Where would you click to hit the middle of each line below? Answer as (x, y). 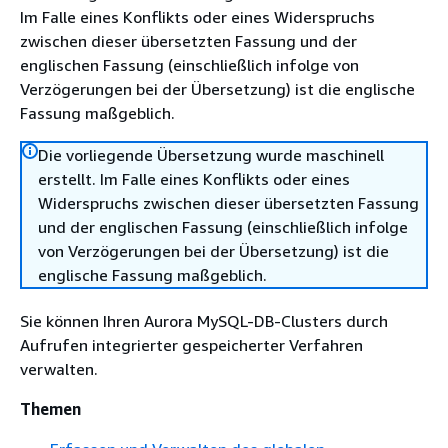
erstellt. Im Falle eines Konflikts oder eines (194, 179)
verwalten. (59, 369)
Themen (50, 409)
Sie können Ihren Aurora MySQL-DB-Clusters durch (204, 321)
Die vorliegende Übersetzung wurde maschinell (211, 155)
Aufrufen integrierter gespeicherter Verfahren (191, 345)
